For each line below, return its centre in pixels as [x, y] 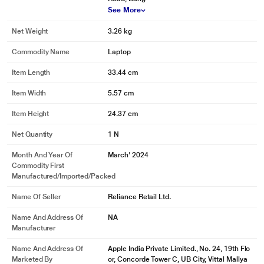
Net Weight [30, 31]
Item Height [31, 114]
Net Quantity [32, 134]
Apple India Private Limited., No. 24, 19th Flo [179, 249]
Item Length [31, 72]
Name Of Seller [37, 197]
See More [124, 10]
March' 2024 [128, 155]
